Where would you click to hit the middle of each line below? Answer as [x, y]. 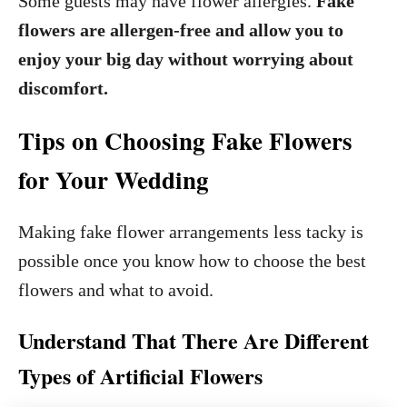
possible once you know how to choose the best [192, 261]
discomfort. [63, 88]
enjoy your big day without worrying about [186, 59]
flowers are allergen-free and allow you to [181, 30]
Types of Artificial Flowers [140, 376]
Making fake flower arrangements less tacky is [191, 232]
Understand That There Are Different [194, 340]
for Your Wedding [114, 179]
